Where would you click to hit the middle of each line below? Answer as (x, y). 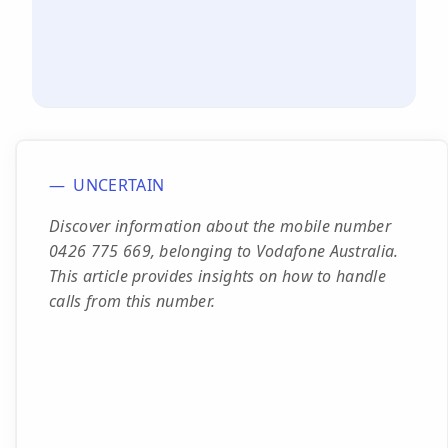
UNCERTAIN (119, 185)
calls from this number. (132, 301)
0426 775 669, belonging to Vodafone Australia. (224, 251)
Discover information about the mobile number (220, 226)
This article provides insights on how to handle (218, 276)
